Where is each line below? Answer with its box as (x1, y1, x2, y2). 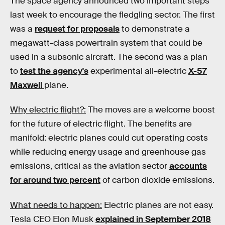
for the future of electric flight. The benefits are (10, 119, 192, 130)
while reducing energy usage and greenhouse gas (10, 147, 206, 158)
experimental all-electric (88, 65, 188, 76)
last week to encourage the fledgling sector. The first (10, 9, 215, 20)
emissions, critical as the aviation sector (10, 161, 169, 172)
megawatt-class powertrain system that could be (10, 37, 202, 48)
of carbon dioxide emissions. (100, 175, 214, 186)
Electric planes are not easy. (102, 199, 213, 210)
